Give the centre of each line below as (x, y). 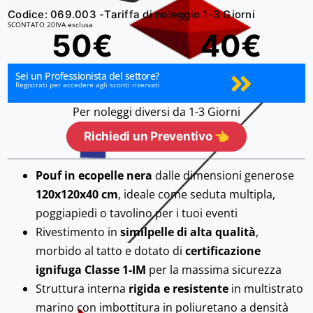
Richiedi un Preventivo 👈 (156, 137)
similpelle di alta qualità (188, 232)
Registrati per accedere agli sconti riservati (87, 84)
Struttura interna (82, 289)
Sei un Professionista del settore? (87, 75)
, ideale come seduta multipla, (197, 195)
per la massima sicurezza (214, 270)
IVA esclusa (74, 24)
